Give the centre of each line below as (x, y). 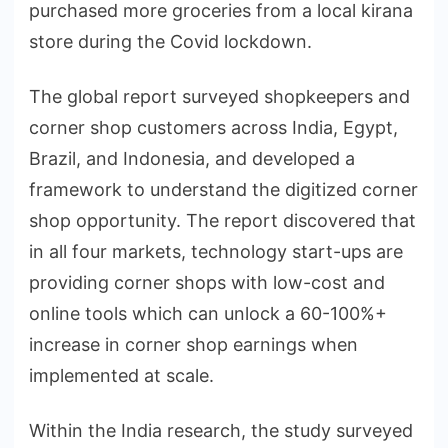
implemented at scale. (121, 375)
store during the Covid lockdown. (170, 41)
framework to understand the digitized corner (223, 189)
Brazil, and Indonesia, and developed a (192, 158)
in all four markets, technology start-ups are (216, 251)
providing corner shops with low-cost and (207, 282)
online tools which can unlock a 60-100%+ (208, 313)
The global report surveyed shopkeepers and (219, 96)
